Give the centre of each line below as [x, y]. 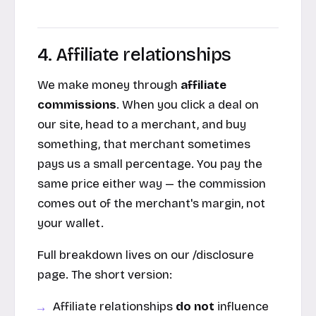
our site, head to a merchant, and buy [142, 125]
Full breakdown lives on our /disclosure [146, 255]
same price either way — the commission [152, 184]
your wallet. [71, 224]
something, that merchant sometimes [144, 145]
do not [195, 306]
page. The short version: [105, 274]
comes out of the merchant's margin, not [151, 204]
